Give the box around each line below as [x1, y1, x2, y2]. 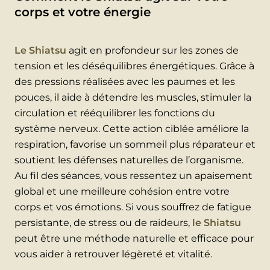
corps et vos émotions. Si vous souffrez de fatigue [14, 201, 251, 213]
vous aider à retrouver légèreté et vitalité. [14, 248, 212, 260]
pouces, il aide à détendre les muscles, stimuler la [14, 91, 251, 103]
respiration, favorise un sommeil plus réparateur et [14, 138, 256, 150]
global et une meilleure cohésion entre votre [14, 185, 230, 197]
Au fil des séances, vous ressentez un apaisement [14, 169, 253, 181]
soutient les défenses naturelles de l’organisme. [14, 154, 243, 166]
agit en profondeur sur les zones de [66, 44, 239, 56]
